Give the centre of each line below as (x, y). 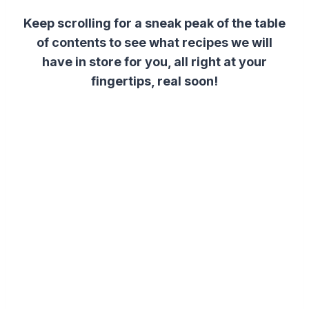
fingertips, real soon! (154, 81)
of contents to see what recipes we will (154, 42)
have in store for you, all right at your (154, 61)
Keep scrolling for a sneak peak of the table (154, 23)
